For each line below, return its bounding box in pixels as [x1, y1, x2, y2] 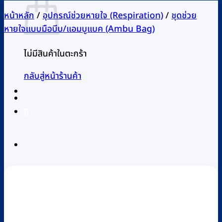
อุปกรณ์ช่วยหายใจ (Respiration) [43, 9, 163, 23]
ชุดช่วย [171, 9, 197, 23]
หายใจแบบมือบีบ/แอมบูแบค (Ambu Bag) [4, 22, 155, 36]
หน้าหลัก [4, 9, 34, 23]
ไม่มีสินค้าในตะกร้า [24, 47, 87, 61]
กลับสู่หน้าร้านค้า [24, 69, 81, 83]
